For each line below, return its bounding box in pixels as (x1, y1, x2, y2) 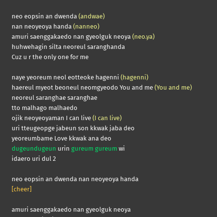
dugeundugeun (12, 145, 56, 153)
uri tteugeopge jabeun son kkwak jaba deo (12, 124, 135, 132)
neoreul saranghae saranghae (12, 94, 97, 102)
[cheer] (12, 186, 31, 193)
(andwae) (78, 13, 105, 20)
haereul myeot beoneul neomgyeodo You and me (12, 84, 155, 92)
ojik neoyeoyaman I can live (12, 114, 93, 122)
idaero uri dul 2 (12, 155, 56, 163)
